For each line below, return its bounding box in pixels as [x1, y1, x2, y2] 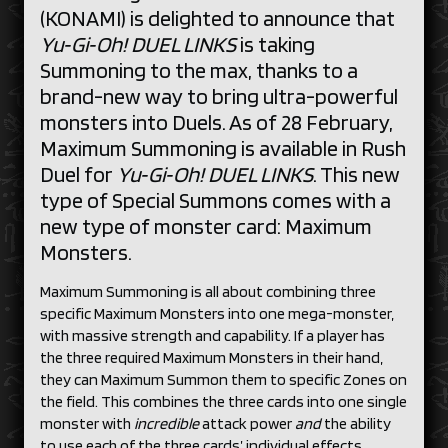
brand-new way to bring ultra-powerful [40, 83, 398, 109]
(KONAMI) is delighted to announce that [40, 5, 395, 31]
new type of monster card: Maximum [40, 213, 372, 239]
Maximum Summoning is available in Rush [40, 135, 406, 161]
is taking [240, 31, 315, 57]
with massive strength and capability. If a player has [40, 326, 385, 345]
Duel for [40, 161, 117, 187]
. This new [313, 161, 400, 187]
